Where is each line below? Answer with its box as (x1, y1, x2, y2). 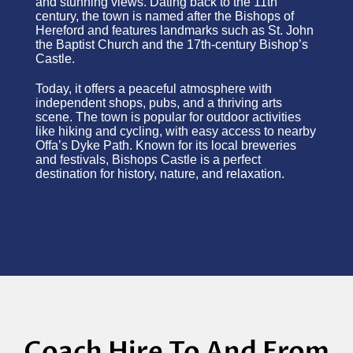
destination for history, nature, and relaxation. (35, 167, 284, 180)
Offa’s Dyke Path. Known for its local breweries (35, 139, 296, 152)
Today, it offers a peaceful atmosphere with (35, 82, 272, 95)
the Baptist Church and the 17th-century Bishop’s (35, 38, 308, 51)
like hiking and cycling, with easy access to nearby (35, 124, 316, 138)
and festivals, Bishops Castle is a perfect (35, 153, 261, 166)
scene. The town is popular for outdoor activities (35, 110, 301, 124)
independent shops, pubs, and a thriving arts (35, 96, 282, 110)
